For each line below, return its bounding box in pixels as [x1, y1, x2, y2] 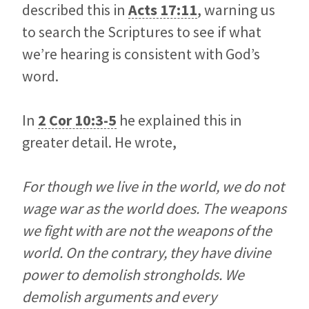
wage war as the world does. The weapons [22, 199, 286, 219]
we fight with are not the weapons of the [22, 221, 272, 241]
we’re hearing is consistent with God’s [22, 44, 260, 64]
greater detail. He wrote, [22, 132, 177, 152]
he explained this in [117, 110, 242, 130]
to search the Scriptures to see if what [22, 22, 261, 42]
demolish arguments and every [22, 287, 217, 307]
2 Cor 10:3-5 [38, 110, 117, 130]
